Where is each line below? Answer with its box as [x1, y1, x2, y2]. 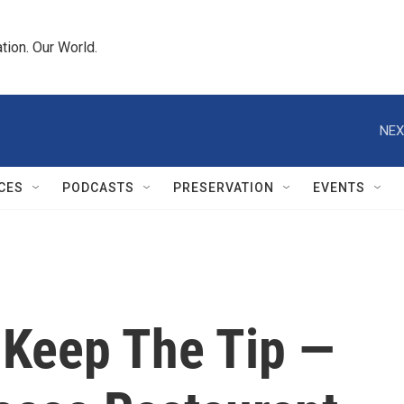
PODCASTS [62, 180, 134, 195]
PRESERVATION [173, 180, 274, 195]
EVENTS [313, 180, 365, 195]
